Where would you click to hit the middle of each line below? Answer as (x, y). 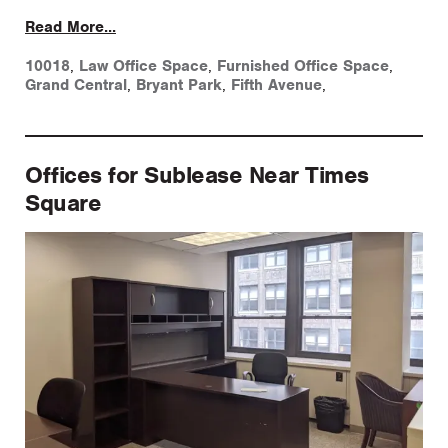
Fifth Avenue (276, 85)
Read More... (70, 27)
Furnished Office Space (303, 66)
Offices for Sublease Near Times (197, 175)
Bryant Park (179, 85)
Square (63, 203)
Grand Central (76, 85)
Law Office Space (143, 66)
